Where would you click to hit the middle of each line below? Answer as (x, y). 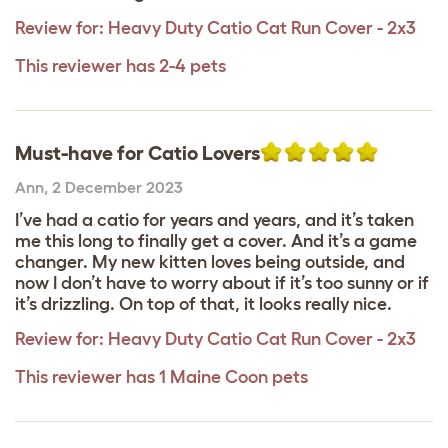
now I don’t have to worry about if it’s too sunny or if (222, 283)
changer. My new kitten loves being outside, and (210, 262)
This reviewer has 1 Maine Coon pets (161, 377)
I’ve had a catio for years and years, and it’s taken (214, 220)
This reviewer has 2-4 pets (120, 66)
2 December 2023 (117, 187)
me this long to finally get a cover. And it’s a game (216, 241)
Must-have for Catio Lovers (137, 153)
